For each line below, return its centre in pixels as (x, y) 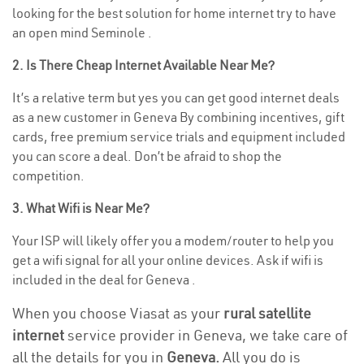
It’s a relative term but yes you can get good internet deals (176, 97)
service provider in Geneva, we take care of (206, 335)
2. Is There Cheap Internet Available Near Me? (143, 65)
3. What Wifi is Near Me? (81, 208)
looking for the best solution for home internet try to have (174, 13)
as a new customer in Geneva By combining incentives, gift (178, 117)
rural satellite (267, 313)
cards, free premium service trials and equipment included (179, 136)
